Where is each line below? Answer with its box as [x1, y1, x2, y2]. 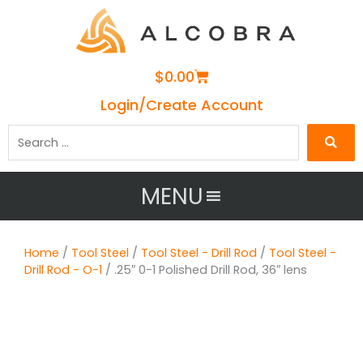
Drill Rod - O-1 [24, 262, 102, 279]
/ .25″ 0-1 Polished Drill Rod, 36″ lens [102, 262, 307, 279]
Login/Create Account [100, 95, 263, 116]
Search [7, 123, 48, 140]
